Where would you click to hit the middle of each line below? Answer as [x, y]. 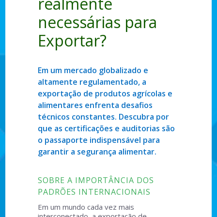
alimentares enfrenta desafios [95, 105]
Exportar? [72, 40]
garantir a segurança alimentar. [97, 152]
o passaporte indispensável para [99, 140]
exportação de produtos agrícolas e [105, 93]
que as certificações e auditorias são [106, 128]
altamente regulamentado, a [92, 82]
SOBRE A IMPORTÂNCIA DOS [96, 180]
